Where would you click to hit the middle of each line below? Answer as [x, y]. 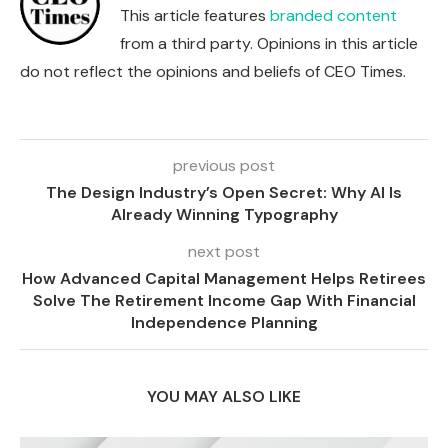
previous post [224, 166]
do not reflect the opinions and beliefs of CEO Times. [213, 72]
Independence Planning [224, 323]
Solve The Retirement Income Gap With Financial [224, 301]
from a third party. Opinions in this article [269, 44]
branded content [333, 16]
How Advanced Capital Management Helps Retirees [224, 279]
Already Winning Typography [224, 215]
